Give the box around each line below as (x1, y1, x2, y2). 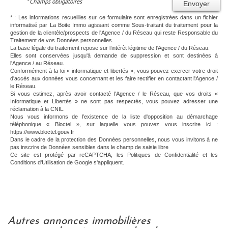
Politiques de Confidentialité (127, 151, 199, 158)
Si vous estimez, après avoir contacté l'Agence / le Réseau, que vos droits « (10, 90, 218, 97)
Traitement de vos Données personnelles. (10, 37, 113, 43)
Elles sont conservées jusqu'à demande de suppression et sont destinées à (10, 52, 218, 59)
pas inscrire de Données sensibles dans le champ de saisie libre (10, 144, 168, 150)
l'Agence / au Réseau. (10, 60, 64, 66)
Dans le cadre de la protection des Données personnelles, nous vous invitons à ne (10, 136, 218, 142)
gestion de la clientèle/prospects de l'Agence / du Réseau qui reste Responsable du (10, 29, 218, 36)
